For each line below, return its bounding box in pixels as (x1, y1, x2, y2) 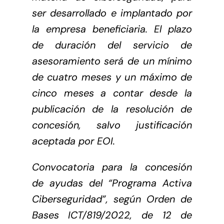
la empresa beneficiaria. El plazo (31, 22, 192, 35)
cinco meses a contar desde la (31, 86, 192, 99)
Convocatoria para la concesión (31, 160, 192, 173)
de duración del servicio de (31, 38, 192, 51)
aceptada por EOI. (31, 134, 115, 147)
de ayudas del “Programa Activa (31, 176, 192, 189)
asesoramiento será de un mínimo (31, 54, 192, 67)
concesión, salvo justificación (31, 118, 192, 131)
